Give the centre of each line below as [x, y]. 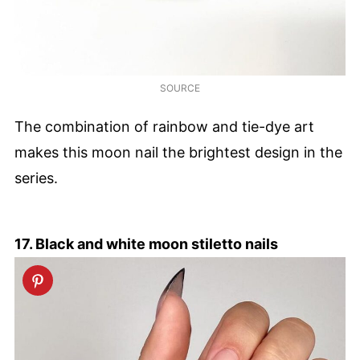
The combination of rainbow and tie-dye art [164, 126]
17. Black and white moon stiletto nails [146, 243]
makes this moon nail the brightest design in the [178, 152]
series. [36, 178]
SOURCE [180, 88]
